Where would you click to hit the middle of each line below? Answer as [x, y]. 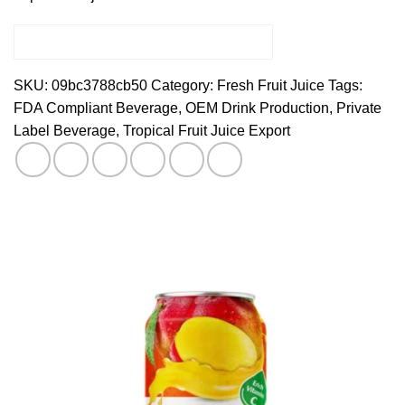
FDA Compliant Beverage [96, 108]
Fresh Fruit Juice [271, 85]
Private [359, 108]
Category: [184, 85]
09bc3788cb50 [99, 85]
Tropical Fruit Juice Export [207, 130]
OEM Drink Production [257, 108]
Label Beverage [65, 130]
